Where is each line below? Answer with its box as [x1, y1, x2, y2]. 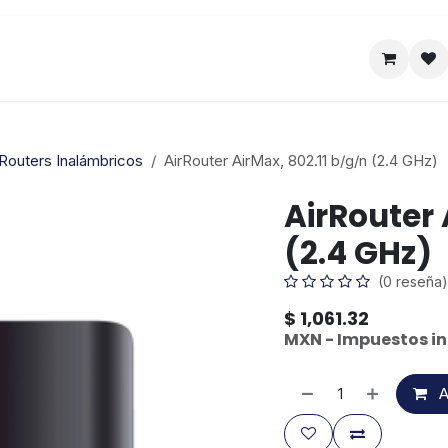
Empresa [178, 48, 240, 68]
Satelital [60, 48, 114, 68]
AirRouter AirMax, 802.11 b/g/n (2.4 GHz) [164, 151, 438, 170]
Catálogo [304, 48, 367, 68]
